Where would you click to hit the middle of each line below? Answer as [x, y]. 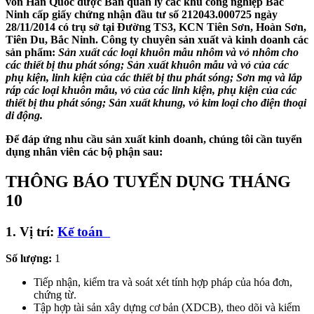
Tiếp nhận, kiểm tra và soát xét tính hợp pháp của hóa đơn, [163, 282]
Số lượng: [29, 259]
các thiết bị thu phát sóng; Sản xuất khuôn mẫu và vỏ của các [147, 64]
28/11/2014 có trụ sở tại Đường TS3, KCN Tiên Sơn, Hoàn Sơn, [156, 27]
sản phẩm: [32, 52]
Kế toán [84, 231]
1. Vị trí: [32, 231]
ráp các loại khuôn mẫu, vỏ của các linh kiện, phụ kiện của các [151, 90]
